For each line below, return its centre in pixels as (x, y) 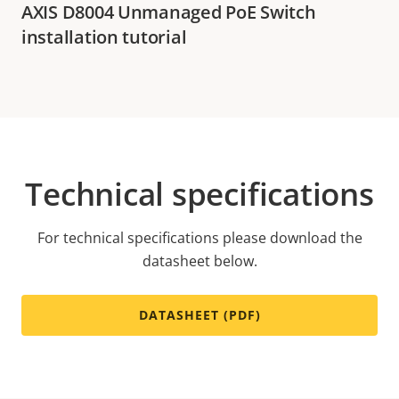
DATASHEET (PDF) (199, 314)
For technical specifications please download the (199, 237)
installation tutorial (104, 37)
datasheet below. (199, 261)
